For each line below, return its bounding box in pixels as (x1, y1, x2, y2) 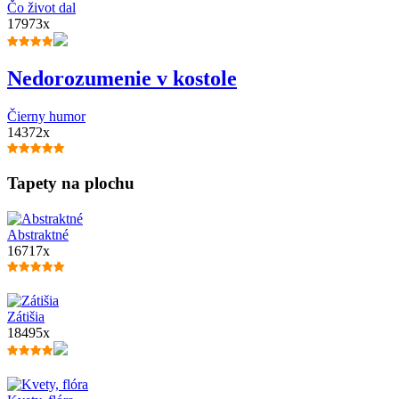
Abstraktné (7, 226, 69, 242)
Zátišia (7, 308, 45, 324)
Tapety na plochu (7, 174, 134, 193)
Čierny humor (7, 109, 85, 125)
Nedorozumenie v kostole (7, 67, 237, 91)
